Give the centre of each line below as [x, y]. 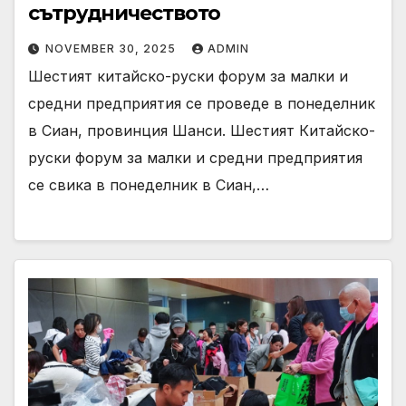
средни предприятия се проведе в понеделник [202, 103]
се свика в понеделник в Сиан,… [149, 184]
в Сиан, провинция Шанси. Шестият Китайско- [202, 130]
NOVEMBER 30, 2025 [112, 48]
